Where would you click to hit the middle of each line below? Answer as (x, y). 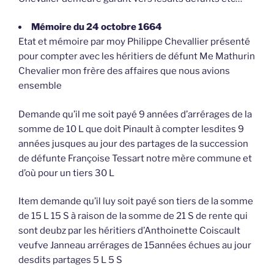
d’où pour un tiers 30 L (66, 173)
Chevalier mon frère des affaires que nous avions (124, 71)
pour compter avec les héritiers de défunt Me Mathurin (137, 57)
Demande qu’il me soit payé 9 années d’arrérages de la (135, 114)
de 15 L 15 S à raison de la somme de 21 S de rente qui (133, 216)
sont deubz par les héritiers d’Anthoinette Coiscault (129, 231)
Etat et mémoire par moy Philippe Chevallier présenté (134, 42)
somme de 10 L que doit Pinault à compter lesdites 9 (131, 129)
